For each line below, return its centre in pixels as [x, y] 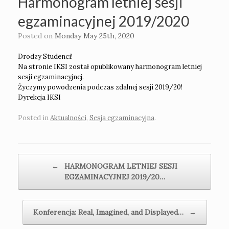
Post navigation [41, 158]
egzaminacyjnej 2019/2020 [104, 21]
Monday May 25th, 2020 [95, 36]
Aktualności [68, 118]
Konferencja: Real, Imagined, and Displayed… [109, 212]
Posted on [39, 36]
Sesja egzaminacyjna [122, 118]
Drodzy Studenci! [45, 57]
